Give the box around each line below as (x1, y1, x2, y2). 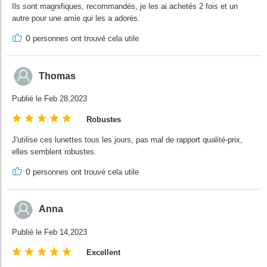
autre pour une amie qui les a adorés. (12, 14, 140, 23)
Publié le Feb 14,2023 (12, 227, 87, 237)
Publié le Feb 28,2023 (12, 94, 87, 104)
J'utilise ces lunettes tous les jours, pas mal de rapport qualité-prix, (12, 135, 243, 145)
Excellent (86, 248, 120, 257)
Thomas (39, 70, 76, 81)
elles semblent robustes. (12, 147, 97, 157)
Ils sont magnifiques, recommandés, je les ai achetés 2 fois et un (12, 2, 238, 11)
